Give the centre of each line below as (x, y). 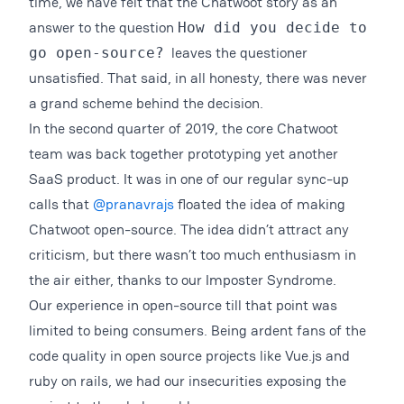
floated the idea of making (260, 204)
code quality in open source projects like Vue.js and (189, 356)
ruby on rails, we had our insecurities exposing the (188, 381)
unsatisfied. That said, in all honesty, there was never (198, 78)
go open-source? (96, 53)
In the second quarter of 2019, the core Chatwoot (184, 129)
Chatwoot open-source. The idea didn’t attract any (189, 230)
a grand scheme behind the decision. (146, 103)
